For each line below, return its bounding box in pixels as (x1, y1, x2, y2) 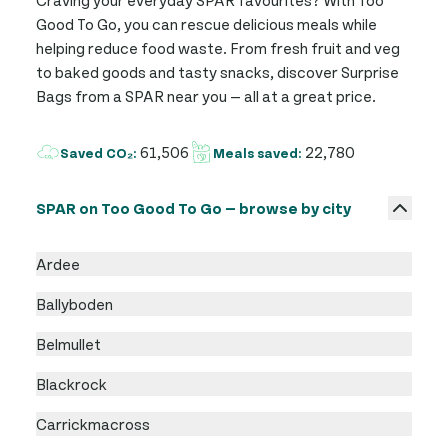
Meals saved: (213, 144, 305, 161)
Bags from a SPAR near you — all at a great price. (36, 86, 376, 105)
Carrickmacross (36, 414, 150, 433)
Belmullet (36, 334, 101, 353)
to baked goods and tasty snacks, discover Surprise (36, 62, 399, 81)
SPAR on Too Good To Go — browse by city (36, 198, 351, 217)
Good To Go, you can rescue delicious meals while (36, 14, 377, 33)
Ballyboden (36, 294, 113, 313)
